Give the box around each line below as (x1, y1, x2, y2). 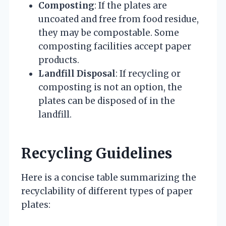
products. (38, 54, 79, 66)
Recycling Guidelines (21, 144, 172, 163)
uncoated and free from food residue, (38, 14, 199, 25)
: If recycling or (116, 68, 181, 80)
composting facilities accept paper (38, 41, 191, 52)
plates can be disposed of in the (38, 95, 175, 107)
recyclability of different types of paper (21, 186, 193, 197)
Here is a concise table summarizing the (21, 172, 196, 184)
